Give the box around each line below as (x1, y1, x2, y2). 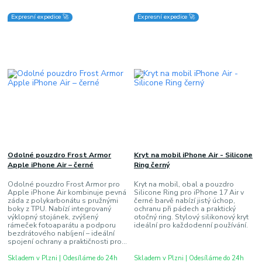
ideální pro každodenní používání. (133, 220, 248, 230)
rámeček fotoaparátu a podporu (8, 220, 116, 230)
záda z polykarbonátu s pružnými (8, 195, 119, 205)
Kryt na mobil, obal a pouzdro (133, 179, 234, 189)
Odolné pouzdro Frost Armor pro (8, 179, 120, 189)
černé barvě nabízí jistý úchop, (133, 195, 235, 205)
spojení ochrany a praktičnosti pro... (8, 236, 127, 246)
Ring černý (133, 160, 170, 170)
